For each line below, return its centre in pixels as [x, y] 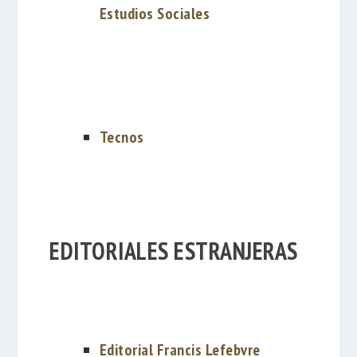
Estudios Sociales [155, 13]
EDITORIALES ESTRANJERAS [174, 251]
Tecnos [122, 137]
